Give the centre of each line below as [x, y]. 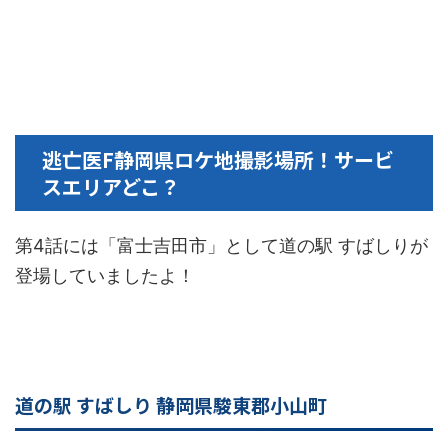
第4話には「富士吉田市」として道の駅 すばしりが [221, 246]
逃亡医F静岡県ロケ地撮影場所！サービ [218, 160]
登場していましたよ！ [105, 276]
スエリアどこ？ [111, 187]
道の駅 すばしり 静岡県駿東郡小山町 [171, 405]
